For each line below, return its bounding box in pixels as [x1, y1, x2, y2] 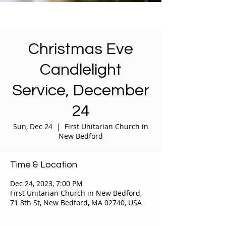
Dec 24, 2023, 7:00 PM [10, 179, 83, 188]
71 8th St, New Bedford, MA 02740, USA [10, 198, 142, 207]
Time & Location [10, 160, 77, 169]
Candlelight [40, 62, 122, 78]
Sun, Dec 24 [13, 122, 52, 131]
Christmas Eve [28, 41, 133, 58]
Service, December [12, 82, 149, 99]
